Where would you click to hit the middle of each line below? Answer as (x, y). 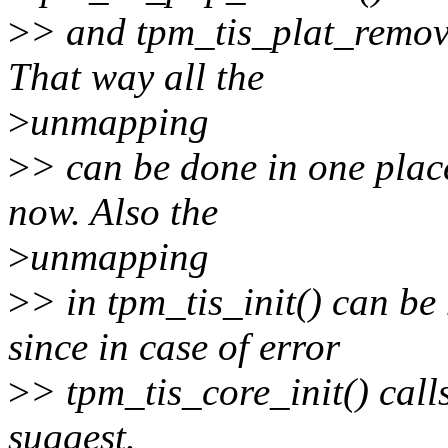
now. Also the (113, 212)
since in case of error (174, 347)
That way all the (136, 77)
